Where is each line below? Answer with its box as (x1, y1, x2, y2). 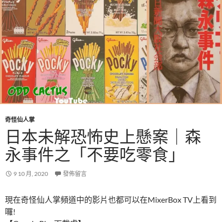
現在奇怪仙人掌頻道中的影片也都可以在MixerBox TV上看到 (5, 195, 217, 205)
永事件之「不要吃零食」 (5, 144, 185, 165)
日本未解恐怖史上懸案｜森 (5, 126, 201, 147)
